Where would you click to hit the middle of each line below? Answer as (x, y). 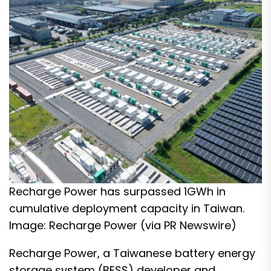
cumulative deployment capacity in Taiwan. (127, 208)
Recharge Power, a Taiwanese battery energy (132, 253)
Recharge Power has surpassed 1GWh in (117, 191)
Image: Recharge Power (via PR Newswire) (123, 225)
